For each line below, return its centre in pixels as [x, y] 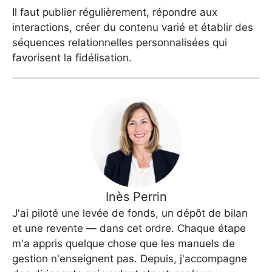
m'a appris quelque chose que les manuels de [124, 244]
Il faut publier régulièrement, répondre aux [115, 12]
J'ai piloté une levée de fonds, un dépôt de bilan [130, 213]
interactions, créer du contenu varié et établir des [133, 28]
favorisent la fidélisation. [72, 58]
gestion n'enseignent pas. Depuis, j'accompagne [130, 259]
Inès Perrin [136, 197]
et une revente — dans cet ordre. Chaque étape [129, 229]
